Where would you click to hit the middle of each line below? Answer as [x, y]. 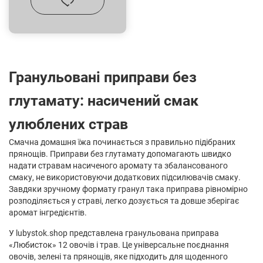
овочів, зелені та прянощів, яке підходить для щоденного [118, 256]
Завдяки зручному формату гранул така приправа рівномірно [128, 189]
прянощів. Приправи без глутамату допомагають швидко [120, 154]
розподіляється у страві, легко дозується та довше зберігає [124, 200]
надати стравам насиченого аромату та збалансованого [118, 165]
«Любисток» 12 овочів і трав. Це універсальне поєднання [119, 245]
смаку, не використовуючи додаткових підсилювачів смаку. [125, 177]
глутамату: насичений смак [104, 100]
